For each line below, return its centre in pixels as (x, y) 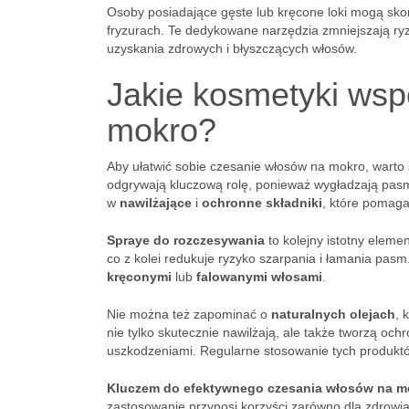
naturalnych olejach (333, 314)
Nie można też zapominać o (189, 314)
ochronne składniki (262, 203)
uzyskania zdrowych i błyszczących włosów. (232, 48)
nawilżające (156, 203)
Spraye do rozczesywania (186, 240)
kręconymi (139, 277)
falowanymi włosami (259, 277)
